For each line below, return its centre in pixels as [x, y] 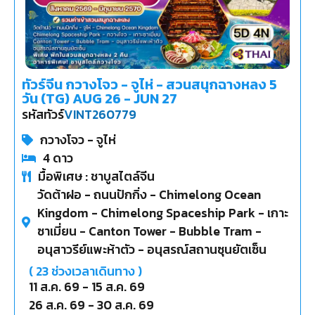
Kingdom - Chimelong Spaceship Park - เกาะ [163, 213]
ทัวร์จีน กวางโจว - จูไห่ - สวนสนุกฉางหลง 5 [149, 85]
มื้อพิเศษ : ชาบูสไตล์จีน [96, 177]
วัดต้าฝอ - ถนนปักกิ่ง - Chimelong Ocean [149, 195]
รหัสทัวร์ [43, 114]
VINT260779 [100, 115]
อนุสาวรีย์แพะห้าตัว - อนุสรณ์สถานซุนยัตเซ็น [152, 250]
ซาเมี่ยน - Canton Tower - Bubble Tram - [149, 232]
